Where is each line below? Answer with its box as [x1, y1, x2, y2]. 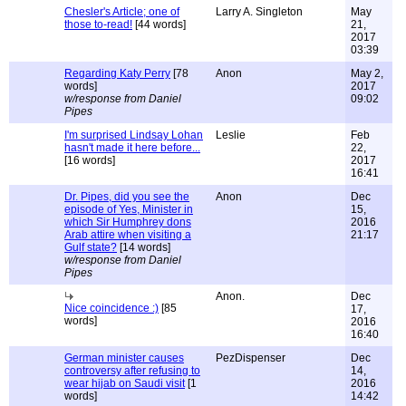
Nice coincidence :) [64, 302, 159, 314]
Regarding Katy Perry [64, 67, 170, 80]
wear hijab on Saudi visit [64, 377, 185, 390]
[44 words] [132, 18, 186, 31]
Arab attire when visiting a [64, 228, 191, 241]
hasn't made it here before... [64, 141, 200, 154]
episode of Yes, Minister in [64, 203, 193, 216]
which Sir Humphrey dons [64, 216, 191, 228]
